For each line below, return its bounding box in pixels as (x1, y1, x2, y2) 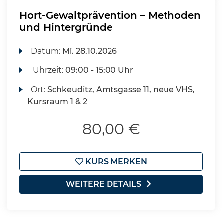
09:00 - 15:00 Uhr (65, 65, 134, 75)
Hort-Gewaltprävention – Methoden (19, 9, 201, 21)
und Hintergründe (19, 21, 112, 33)
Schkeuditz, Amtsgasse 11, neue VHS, (47, 85, 195, 94)
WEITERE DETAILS (66, 179, 141, 189)
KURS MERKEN (83, 157, 147, 166)
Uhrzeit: (31, 65, 66, 75)
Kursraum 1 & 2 (27, 97, 87, 106)
